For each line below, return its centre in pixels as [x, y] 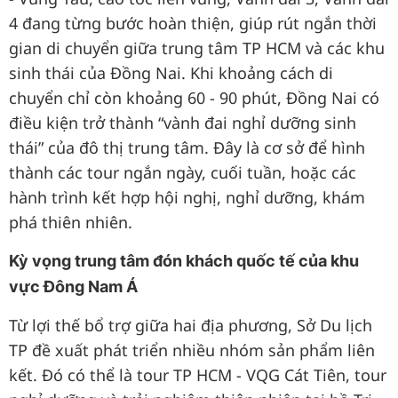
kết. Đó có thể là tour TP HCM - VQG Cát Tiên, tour [198, 375]
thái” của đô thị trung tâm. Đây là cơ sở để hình [187, 147]
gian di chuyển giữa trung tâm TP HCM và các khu [197, 48]
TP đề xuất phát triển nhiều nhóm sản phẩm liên [192, 350]
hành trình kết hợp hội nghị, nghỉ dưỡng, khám [187, 197]
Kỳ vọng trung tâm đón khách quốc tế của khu [184, 261]
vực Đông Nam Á [73, 287]
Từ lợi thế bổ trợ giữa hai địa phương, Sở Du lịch [191, 325]
